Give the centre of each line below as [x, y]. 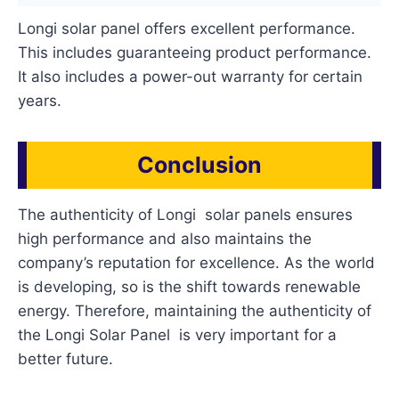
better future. [66, 358]
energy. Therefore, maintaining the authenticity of [195, 310]
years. [40, 100]
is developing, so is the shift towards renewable [190, 286]
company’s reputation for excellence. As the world [197, 262]
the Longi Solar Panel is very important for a [178, 334]
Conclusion [199, 164]
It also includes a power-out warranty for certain [191, 76]
